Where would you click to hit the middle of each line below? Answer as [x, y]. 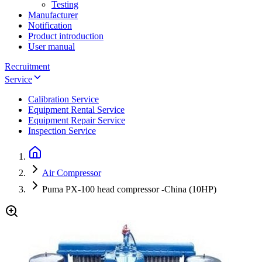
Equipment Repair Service [77, 120]
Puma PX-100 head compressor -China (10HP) [129, 189]
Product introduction [66, 36]
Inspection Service [62, 130]
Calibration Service [63, 99]
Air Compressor [72, 173]
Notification [50, 25]
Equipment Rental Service [76, 109]
